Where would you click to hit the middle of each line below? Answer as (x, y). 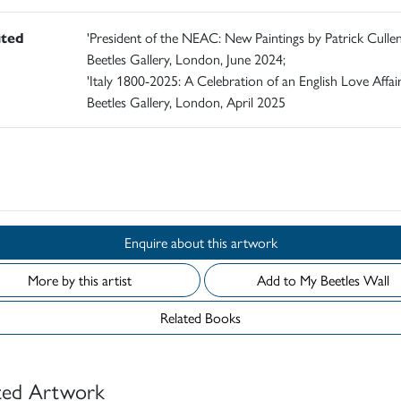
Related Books (200, 318)
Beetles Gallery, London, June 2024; (186, 59)
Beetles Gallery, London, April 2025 (186, 102)
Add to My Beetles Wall (355, 280)
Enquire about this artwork (242, 243)
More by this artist (80, 280)
